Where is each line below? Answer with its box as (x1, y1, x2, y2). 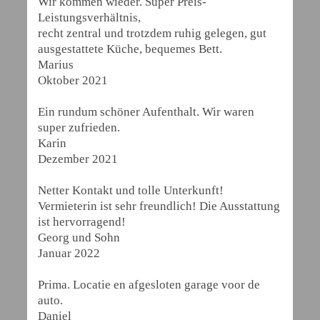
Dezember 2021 (38, 152, 118, 166)
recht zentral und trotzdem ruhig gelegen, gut (38, 26, 266, 40)
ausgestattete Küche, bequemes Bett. (38, 42, 222, 56)
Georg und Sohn (38, 231, 120, 244)
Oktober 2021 (38, 74, 108, 87)
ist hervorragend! (38, 215, 126, 229)
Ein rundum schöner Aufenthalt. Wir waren (38, 105, 254, 119)
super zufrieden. (38, 121, 120, 134)
